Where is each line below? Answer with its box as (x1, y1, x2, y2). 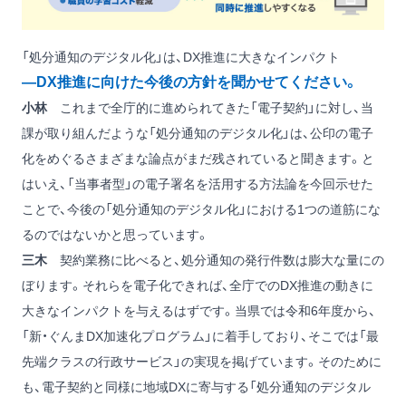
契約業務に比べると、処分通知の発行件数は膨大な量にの (47, 253, 384, 268)
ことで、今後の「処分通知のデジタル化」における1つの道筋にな (22, 202, 381, 217)
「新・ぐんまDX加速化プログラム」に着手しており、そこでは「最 (22, 329, 379, 344)
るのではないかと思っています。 (22, 227, 209, 243)
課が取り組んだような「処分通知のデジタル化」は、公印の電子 (22, 126, 373, 141)
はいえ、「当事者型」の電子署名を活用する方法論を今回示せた (22, 177, 373, 192)
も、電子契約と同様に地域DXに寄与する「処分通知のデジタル (22, 380, 371, 395)
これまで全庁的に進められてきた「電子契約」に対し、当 (47, 101, 373, 116)
